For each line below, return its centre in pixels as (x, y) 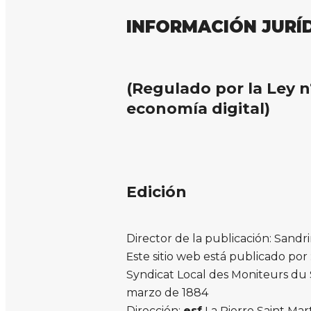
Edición (157, 192)
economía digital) (198, 108)
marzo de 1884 (167, 292)
